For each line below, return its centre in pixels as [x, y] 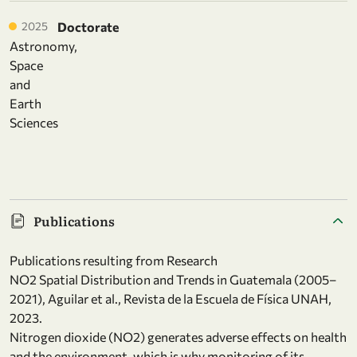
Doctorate [88, 26]
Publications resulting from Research [114, 260]
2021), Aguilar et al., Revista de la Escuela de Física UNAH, [171, 298]
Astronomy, [43, 45]
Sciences [34, 122]
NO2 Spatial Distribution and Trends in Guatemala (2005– [173, 279]
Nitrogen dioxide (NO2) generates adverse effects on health [178, 336]
